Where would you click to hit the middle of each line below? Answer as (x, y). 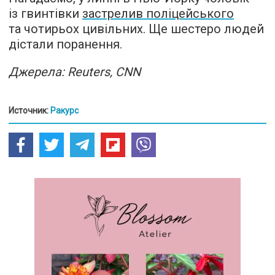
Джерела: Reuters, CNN (75, 72)
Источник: (29, 110)
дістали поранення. (65, 44)
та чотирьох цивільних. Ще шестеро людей (136, 29)
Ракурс (64, 110)
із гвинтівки (45, 13)
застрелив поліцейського (158, 13)
